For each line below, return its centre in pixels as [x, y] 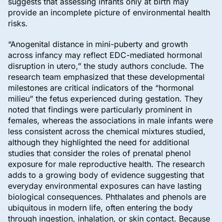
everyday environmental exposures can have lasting [105, 186]
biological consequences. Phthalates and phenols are [107, 197]
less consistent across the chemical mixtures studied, [107, 132]
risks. [18, 24]
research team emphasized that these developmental [106, 77]
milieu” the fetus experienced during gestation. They [105, 99]
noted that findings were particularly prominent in [100, 110]
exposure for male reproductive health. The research [106, 164]
